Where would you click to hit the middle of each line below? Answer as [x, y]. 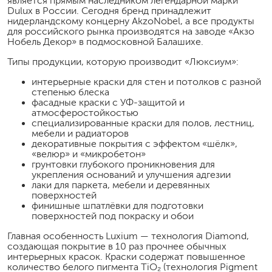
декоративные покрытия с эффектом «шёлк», [134, 143]
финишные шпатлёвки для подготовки [117, 205]
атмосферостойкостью [85, 112]
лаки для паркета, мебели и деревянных [121, 185]
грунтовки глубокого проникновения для [123, 164]
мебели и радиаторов [80, 133]
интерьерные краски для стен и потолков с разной [146, 81]
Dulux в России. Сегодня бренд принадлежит [109, 10]
